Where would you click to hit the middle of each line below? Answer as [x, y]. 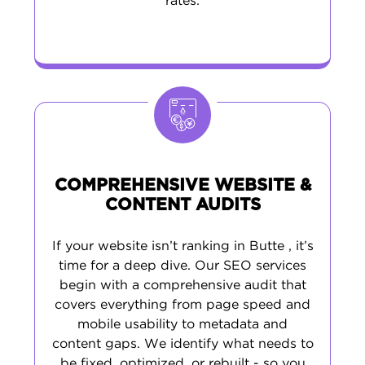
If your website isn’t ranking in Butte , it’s [182, 246]
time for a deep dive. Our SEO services [182, 266]
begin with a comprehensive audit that [182, 286]
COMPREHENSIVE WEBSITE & [182, 185]
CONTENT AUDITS [182, 205]
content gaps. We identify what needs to [182, 344]
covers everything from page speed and [182, 305]
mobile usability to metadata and [182, 325]
